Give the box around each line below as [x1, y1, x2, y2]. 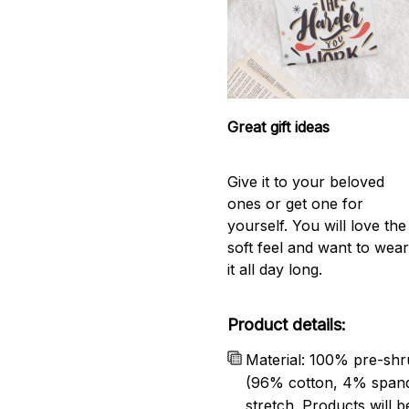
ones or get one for [227, 194, 364, 214]
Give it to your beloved [227, 173, 385, 192]
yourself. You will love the [227, 216, 407, 236]
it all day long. [227, 260, 323, 279]
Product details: [227, 315, 347, 335]
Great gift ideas [227, 117, 330, 136]
